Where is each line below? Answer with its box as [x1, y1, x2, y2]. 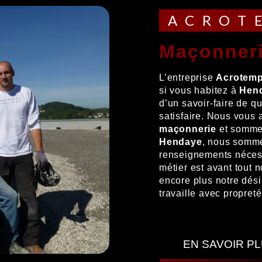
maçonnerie [159, 124, 216, 134]
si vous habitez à [159, 85, 240, 95]
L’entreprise [167, 73, 216, 82]
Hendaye [159, 137, 202, 147]
